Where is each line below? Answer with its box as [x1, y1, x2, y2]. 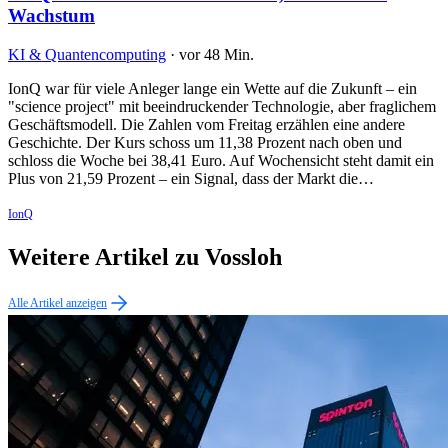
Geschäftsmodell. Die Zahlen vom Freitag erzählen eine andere [8, 115, 405, 133]
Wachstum [8, 5, 95, 27]
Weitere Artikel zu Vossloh [8, 243, 282, 270]
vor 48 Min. [179, 45, 254, 63]
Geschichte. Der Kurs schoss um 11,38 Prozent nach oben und [8, 133, 402, 151]
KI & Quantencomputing [8, 45, 166, 63]
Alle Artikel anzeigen [8, 295, 107, 310]
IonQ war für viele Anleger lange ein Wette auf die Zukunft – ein [8, 79, 417, 97]
